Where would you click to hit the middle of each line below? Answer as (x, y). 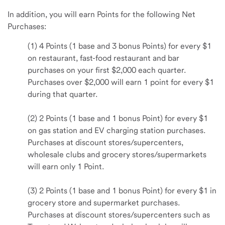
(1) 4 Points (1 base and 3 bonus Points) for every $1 (120, 46)
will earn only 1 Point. (66, 166)
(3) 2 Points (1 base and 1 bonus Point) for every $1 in (122, 191)
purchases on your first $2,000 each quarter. (107, 70)
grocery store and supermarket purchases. (104, 203)
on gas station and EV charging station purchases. (117, 130)
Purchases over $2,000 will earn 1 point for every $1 (121, 82)
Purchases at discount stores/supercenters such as (119, 215)
